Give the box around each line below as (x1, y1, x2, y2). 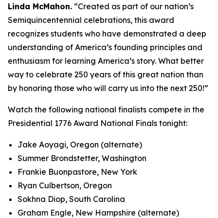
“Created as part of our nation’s (72, 1, 194, 11)
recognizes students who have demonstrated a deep (8, 29, 206, 38)
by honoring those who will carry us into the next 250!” (8, 83, 210, 93)
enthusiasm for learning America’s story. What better (8, 56, 204, 66)
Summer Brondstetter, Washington (18, 153, 149, 163)
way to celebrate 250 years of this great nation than (8, 70, 203, 79)
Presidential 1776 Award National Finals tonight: (8, 118, 190, 128)
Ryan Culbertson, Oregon (18, 181, 115, 190)
